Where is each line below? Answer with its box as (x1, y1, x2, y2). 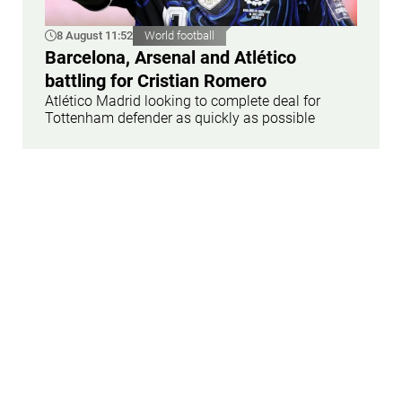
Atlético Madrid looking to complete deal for (45, 92, 320, 110)
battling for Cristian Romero (45, 70, 267, 92)
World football (144, 29, 214, 43)
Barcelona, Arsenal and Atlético (45, 47, 296, 69)
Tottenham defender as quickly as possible (45, 109, 315, 127)
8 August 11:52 (57, 29, 133, 43)
